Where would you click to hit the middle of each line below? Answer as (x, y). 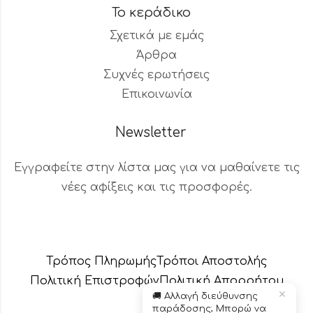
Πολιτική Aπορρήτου (221, 281)
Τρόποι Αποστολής (212, 262)
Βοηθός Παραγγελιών (123, 221)
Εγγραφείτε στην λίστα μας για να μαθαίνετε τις (156, 168)
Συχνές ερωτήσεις (156, 75)
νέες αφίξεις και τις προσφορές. (156, 188)
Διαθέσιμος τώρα (105, 236)
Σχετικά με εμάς (156, 36)
